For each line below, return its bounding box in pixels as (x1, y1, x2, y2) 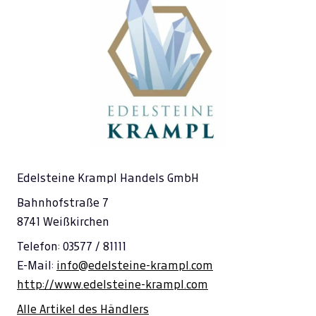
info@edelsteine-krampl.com (56, 260, 213, 272)
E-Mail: (17, 260, 56, 272)
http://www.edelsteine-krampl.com (17, 279, 208, 291)
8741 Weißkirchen (17, 216, 109, 228)
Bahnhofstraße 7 (17, 197, 109, 209)
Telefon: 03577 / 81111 (17, 241, 126, 253)
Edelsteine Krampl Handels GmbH (17, 172, 199, 184)
